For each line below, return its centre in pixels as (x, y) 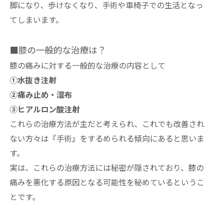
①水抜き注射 (33, 80)
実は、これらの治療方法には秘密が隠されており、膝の (107, 167)
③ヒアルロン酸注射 (45, 109)
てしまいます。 (36, 19)
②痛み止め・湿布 (41, 94)
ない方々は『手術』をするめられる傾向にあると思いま (107, 138)
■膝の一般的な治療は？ (58, 49)
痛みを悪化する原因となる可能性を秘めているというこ (107, 182)
